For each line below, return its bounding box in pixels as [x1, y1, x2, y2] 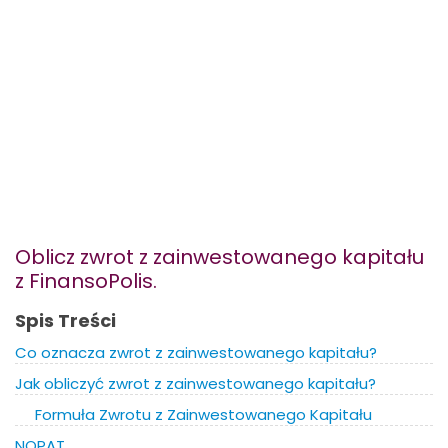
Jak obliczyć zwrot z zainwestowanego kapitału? [15, 373, 376, 394]
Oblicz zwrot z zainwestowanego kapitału [15, 243, 424, 271]
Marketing [76, 35, 175, 61]
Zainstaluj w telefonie [56, 141, 259, 167]
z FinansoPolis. [15, 267, 157, 295]
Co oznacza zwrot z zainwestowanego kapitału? [15, 342, 377, 363]
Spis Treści [15, 308, 116, 333]
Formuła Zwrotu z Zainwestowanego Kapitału [35, 404, 372, 425]
